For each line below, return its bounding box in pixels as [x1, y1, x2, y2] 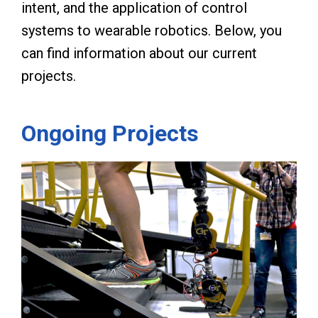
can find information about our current [21, 45, 257, 62]
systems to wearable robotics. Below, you [21, 22, 282, 40]
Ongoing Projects [21, 119, 199, 147]
